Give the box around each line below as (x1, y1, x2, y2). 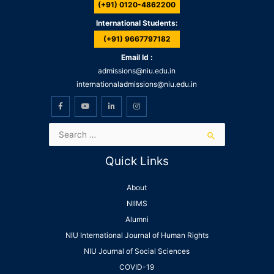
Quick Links (105, 154, 169, 169)
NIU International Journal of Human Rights (65, 231, 209, 240)
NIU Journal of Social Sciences (84, 246, 190, 256)
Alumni (125, 215, 149, 224)
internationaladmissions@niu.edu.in (76, 80, 198, 89)
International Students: (95, 18, 178, 28)
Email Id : (120, 53, 153, 62)
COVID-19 (119, 262, 155, 272)
